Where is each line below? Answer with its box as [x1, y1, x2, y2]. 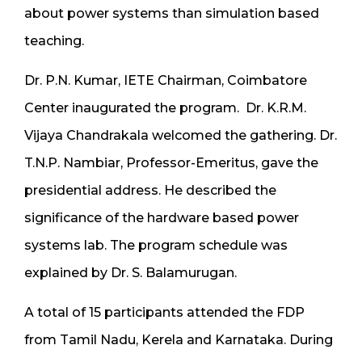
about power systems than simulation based [24, 5, 319, 21]
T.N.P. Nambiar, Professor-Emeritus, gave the [24, 154, 318, 170]
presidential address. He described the [24, 182, 276, 198]
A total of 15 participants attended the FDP [24, 304, 305, 320]
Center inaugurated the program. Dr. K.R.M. [24, 99, 306, 116]
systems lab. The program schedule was [24, 237, 288, 253]
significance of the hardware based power [24, 209, 299, 225]
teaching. [24, 32, 84, 48]
